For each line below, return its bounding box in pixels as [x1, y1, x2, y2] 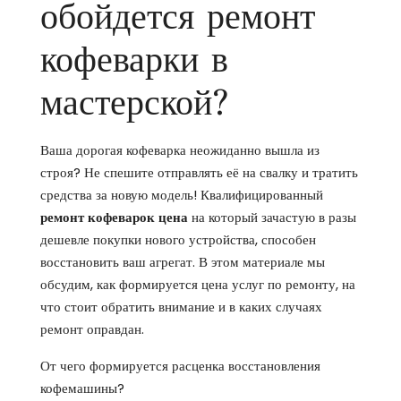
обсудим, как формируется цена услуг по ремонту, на [40, 275, 355, 294]
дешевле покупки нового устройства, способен [40, 230, 316, 249]
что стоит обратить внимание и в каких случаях [40, 297, 322, 316]
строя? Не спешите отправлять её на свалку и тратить [40, 163, 358, 182]
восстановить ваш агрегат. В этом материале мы [40, 252, 325, 271]
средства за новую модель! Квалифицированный [40, 185, 323, 204]
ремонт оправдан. [40, 320, 144, 338]
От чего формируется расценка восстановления [40, 356, 320, 375]
